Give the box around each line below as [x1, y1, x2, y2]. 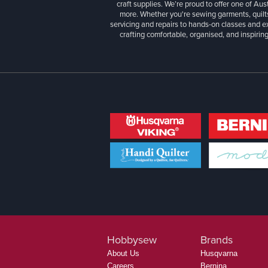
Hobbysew [107, 232, 157, 248]
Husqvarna [200, 249, 237, 258]
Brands [200, 232, 233, 248]
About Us [107, 249, 139, 258]
